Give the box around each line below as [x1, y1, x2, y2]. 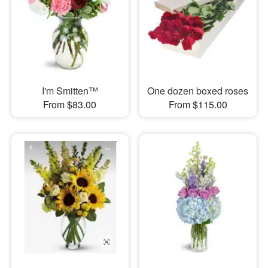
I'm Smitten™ [41, 83, 98, 98]
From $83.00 [43, 97, 97, 111]
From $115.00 [168, 97, 227, 111]
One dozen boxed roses [147, 83, 249, 98]
